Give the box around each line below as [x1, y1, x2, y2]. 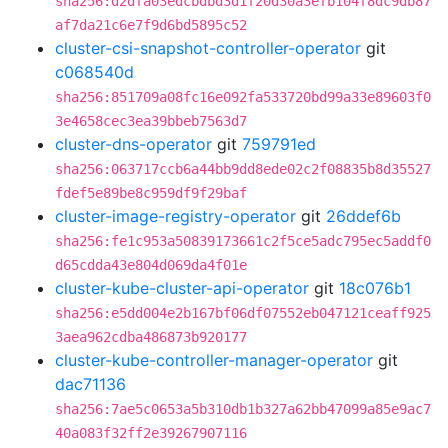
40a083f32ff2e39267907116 [55, 425, 247, 441]
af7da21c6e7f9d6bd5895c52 [55, 17, 247, 33]
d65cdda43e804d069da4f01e [55, 257, 247, 273]
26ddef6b [326, 206, 401, 226]
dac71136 [55, 374, 126, 394]
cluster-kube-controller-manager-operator [55, 350, 373, 370]
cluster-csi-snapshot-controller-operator [55, 38, 361, 58]
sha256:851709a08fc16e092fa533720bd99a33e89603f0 [55, 89, 431, 105]
